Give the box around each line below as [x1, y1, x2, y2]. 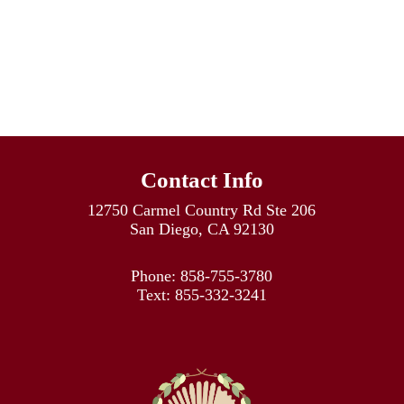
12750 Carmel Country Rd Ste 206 [87, 201, 317, 220]
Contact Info [140, 168, 263, 193]
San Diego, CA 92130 [129, 220, 274, 239]
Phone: [131, 267, 181, 286]
